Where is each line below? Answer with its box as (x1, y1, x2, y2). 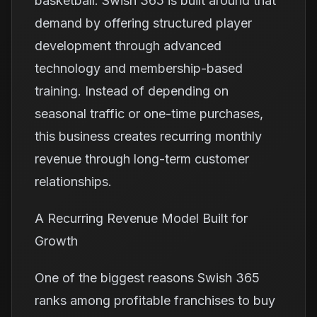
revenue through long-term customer (35, 151, 249, 166)
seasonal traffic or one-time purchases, (35, 106, 263, 121)
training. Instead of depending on (35, 83, 229, 98)
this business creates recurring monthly (35, 129, 262, 144)
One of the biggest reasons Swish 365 (35, 270, 260, 285)
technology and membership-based (35, 61, 243, 76)
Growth (35, 234, 78, 248)
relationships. (35, 174, 112, 189)
